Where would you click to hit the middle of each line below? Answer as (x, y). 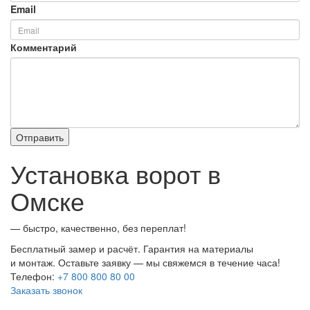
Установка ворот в (116, 174)
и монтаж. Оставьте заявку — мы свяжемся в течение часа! (145, 263)
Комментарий (44, 47)
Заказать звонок (46, 290)
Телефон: (34, 276)
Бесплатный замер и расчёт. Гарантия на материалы (132, 249)
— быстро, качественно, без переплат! (98, 228)
